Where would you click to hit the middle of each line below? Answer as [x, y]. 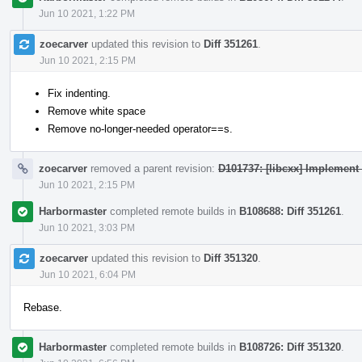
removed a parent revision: [153, 168]
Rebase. [43, 307]
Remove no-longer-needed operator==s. [140, 128]
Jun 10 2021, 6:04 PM [88, 274]
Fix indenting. [79, 93]
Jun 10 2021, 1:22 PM [87, 13]
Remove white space [97, 111]
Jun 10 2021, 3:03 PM [87, 227]
